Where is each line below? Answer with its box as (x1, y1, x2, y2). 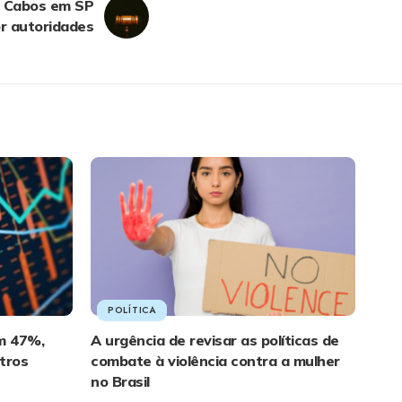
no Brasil (91, 371, 150, 390)
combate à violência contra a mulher (91, 351, 340, 370)
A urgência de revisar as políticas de (91, 330, 339, 349)
